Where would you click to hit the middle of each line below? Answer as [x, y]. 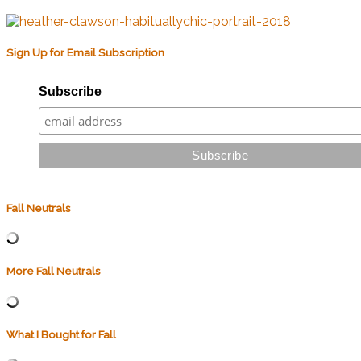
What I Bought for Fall [61, 334]
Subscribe [70, 91]
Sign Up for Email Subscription [85, 52]
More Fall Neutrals [54, 272]
